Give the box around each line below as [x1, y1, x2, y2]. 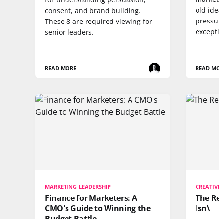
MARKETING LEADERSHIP [45, 182, 111, 190]
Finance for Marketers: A [45, 192, 137, 203]
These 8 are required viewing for [45, 17, 152, 26]
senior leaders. [45, 27, 94, 37]
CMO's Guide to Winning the [45, 202, 151, 214]
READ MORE [45, 65, 77, 72]
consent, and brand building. [45, 6, 141, 16]
